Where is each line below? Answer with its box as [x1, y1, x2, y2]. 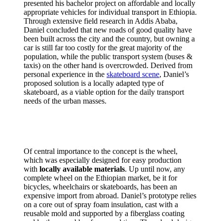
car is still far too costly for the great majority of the [24, 43, 182, 52]
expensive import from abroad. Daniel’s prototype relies [24, 191, 196, 200]
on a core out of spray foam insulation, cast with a [24, 200, 178, 209]
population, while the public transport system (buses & [24, 52, 192, 61]
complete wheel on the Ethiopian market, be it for [24, 173, 177, 182]
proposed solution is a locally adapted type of [24, 78, 164, 87]
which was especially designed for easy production [24, 155, 182, 164]
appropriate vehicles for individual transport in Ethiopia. [24, 7, 197, 16]
